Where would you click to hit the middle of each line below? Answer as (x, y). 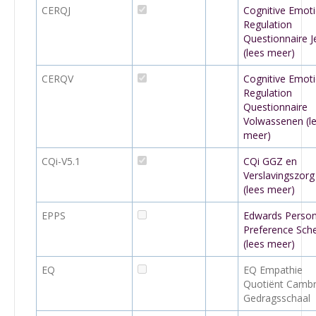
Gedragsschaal (277, 298)
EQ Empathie (273, 270)
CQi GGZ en (270, 161)
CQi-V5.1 (61, 161)
